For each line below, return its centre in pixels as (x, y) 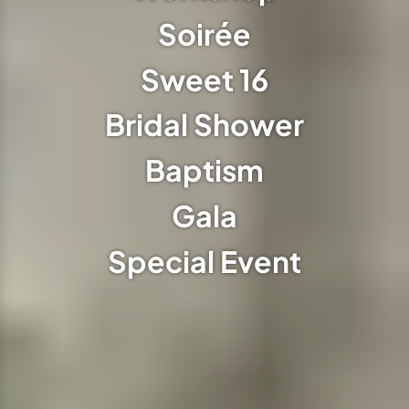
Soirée (204, 33)
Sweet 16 (204, 79)
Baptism (204, 170)
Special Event (204, 261)
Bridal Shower (204, 125)
